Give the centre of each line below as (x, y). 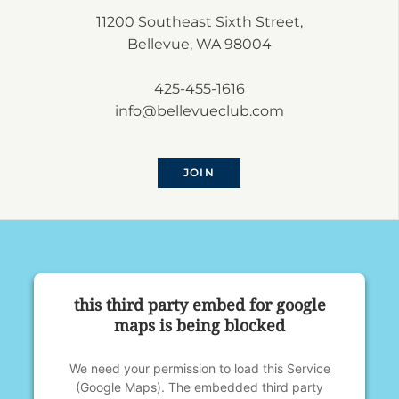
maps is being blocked (199, 325)
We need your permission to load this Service (199, 368)
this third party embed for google (199, 304)
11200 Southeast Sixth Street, (199, 21)
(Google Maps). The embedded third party (199, 387)
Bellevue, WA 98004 (199, 44)
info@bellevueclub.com (199, 110)
